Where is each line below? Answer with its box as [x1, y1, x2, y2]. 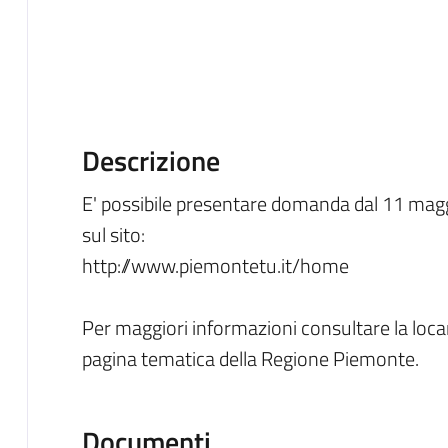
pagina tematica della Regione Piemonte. [81, 342, 419, 374]
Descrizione [81, 138, 220, 182]
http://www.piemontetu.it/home [81, 249, 349, 281]
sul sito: [81, 218, 145, 250]
